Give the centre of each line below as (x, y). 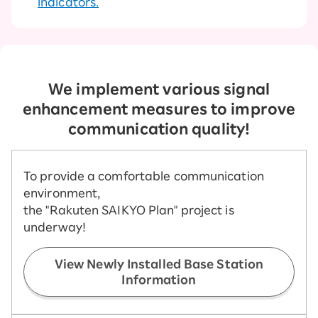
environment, (62, 193)
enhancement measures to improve (159, 108)
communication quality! (159, 128)
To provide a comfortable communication (144, 176)
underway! (55, 227)
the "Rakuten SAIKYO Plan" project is (129, 210)
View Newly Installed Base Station (159, 264)
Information (159, 279)
